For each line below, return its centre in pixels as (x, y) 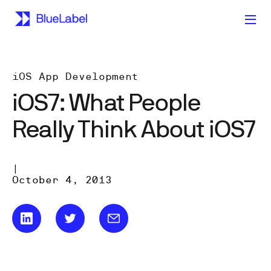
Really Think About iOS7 (134, 128)
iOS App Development (75, 76)
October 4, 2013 (62, 180)
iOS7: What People (106, 101)
